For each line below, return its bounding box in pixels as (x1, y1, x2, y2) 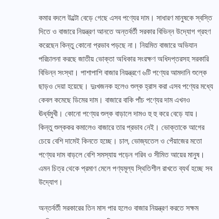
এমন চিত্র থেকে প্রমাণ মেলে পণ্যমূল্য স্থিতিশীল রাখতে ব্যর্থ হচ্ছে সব (39, 163, 212, 174)
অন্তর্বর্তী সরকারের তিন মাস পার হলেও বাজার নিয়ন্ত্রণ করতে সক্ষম (39, 203, 198, 214)
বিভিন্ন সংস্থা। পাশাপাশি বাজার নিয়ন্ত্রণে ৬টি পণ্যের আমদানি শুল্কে (39, 67, 207, 78)
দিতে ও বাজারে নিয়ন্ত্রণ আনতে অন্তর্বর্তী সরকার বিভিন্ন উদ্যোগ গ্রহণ (39, 26, 211, 37)
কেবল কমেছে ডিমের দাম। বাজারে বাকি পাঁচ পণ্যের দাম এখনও (39, 95, 190, 106)
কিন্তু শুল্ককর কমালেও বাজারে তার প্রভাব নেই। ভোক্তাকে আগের (39, 122, 204, 133)
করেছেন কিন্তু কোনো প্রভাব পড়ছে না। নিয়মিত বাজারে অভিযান (39, 40, 197, 51)
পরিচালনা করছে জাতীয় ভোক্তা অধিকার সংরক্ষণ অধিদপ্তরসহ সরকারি (39, 54, 209, 65)
